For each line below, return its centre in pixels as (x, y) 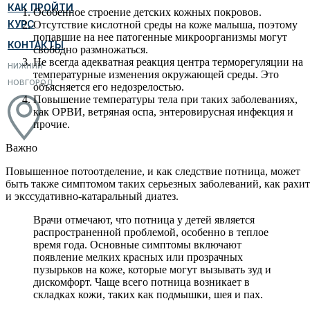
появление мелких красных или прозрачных (138, 257)
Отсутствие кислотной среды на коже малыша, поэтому (165, 24)
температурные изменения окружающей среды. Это (156, 74)
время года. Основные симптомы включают (137, 244)
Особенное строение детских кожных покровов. (147, 12)
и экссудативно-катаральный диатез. (92, 196)
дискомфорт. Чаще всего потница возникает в (142, 282)
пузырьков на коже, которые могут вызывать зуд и (152, 269)
